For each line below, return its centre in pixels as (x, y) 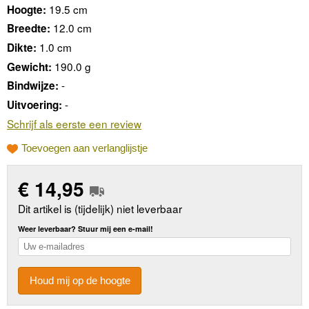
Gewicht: (29, 67)
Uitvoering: (34, 105)
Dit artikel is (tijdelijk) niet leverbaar (100, 208)
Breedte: (29, 29)
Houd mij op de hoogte (80, 281)
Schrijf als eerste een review (74, 123)
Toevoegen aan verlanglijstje (84, 148)
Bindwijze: (33, 86)
